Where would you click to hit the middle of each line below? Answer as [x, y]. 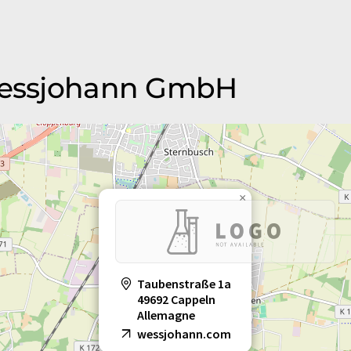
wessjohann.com [184, 334]
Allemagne [166, 315]
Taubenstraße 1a [184, 284]
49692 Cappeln [176, 300]
